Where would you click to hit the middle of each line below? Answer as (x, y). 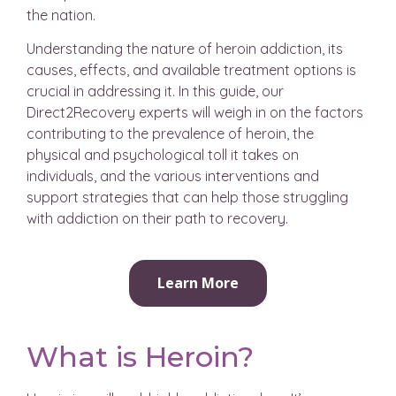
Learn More (198, 282)
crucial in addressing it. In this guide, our (155, 91)
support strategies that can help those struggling (187, 198)
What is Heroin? (140, 356)
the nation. (61, 15)
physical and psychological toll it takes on (163, 155)
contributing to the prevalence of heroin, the (170, 134)
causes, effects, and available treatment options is (191, 70)
